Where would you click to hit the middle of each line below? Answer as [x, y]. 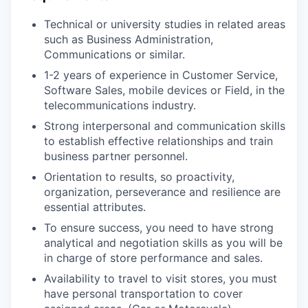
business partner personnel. [116, 156]
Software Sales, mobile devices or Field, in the [164, 90]
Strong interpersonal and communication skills [165, 125]
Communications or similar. [114, 54]
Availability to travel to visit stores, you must [161, 278]
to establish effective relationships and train [158, 141]
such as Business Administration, [129, 39]
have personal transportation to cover [143, 293]
